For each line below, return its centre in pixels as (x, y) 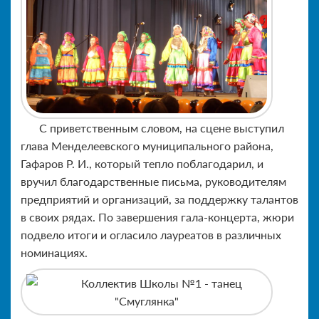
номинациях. (54, 252)
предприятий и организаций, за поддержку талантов (159, 199)
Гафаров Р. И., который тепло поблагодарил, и (142, 163)
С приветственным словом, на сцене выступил (162, 127)
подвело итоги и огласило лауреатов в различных (151, 234)
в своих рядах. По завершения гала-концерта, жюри (157, 216)
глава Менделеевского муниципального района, (147, 145)
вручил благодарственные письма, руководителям (153, 181)
